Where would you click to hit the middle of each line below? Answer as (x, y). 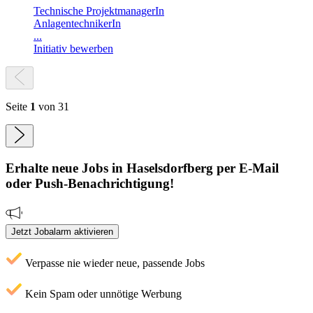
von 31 (52, 107)
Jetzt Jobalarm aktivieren (62, 231)
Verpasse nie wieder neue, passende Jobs (114, 263)
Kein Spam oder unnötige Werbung (102, 293)
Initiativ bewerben (73, 49)
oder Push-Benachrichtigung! (90, 184)
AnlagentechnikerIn (77, 24)
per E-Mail (246, 168)
